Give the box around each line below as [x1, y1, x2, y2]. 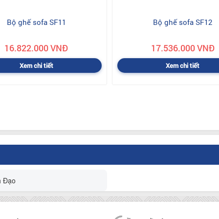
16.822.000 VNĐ [4, 42, 68, 54]
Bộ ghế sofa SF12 [153, 17, 213, 27]
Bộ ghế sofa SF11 [6, 17, 66, 27]
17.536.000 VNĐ [151, 42, 215, 54]
